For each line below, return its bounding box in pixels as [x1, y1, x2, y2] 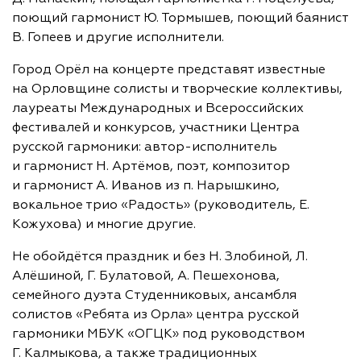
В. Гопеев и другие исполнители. [12, 31, 224, 44]
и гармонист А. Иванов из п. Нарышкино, [12, 180, 280, 193]
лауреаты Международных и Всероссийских [12, 102, 304, 115]
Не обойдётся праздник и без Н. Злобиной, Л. [12, 251, 308, 263]
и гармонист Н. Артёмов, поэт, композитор [12, 160, 290, 173]
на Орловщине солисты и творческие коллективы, [12, 83, 342, 96]
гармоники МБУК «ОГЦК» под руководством [12, 328, 305, 341]
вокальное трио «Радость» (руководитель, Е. [12, 199, 309, 212]
